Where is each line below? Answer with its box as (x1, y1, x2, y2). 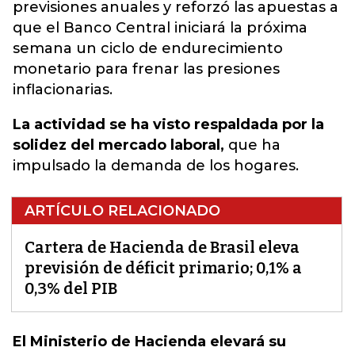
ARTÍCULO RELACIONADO (25, 202, 220, 219)
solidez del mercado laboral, (13, 136, 224, 154)
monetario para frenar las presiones (13, 60, 280, 78)
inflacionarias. (13, 81, 113, 98)
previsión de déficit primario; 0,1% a (25, 258, 302, 277)
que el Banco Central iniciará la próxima (13, 19, 307, 36)
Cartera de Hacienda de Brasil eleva (25, 238, 300, 257)
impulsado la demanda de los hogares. (13, 157, 299, 174)
